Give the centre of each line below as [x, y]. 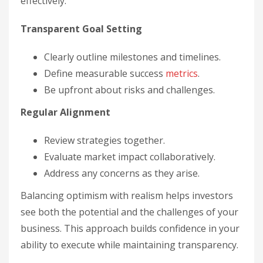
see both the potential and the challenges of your [129, 212]
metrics [182, 73]
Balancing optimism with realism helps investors [127, 195]
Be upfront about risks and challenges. [129, 90]
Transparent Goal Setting [81, 28]
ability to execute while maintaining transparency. [129, 245]
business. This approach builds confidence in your [130, 228]
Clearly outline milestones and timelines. [132, 57]
